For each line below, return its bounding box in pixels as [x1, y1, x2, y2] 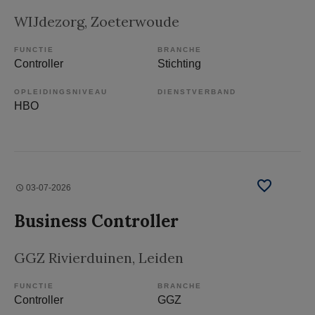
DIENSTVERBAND [157, 88, 236, 96]
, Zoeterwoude [84, 13, 179, 31]
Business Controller [14, 210, 179, 233]
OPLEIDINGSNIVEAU [14, 88, 108, 96]
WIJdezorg [14, 13, 84, 31]
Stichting [157, 58, 201, 70]
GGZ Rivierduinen [14, 249, 132, 267]
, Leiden [132, 249, 184, 267]
